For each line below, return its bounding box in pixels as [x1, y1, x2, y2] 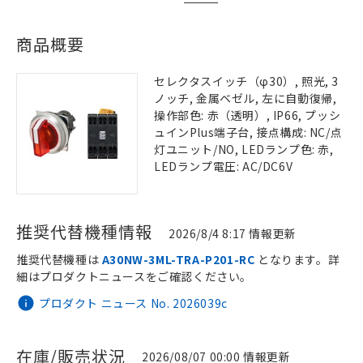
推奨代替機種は [16, 251, 102, 267]
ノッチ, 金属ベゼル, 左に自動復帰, [154, 90, 337, 106]
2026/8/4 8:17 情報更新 [169, 225, 297, 241]
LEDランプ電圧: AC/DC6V [154, 158, 293, 174]
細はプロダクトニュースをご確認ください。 [16, 268, 252, 284]
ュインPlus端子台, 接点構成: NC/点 [154, 124, 343, 140]
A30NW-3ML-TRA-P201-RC [101, 251, 255, 267]
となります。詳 [254, 251, 340, 267]
